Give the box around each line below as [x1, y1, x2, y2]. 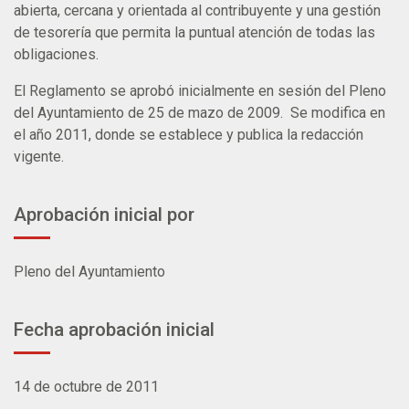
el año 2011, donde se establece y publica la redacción [14, 125, 363, 143]
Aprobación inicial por [14, 203, 194, 225]
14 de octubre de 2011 [14, 377, 159, 395]
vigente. [14, 147, 64, 165]
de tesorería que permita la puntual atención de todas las [14, 23, 375, 41]
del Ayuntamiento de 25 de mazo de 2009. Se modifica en [14, 103, 385, 121]
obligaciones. [14, 45, 99, 63]
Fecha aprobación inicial [14, 318, 215, 341]
